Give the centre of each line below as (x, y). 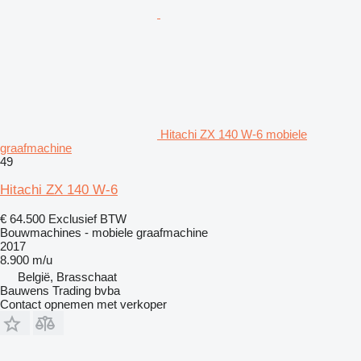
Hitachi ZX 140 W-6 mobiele (234, 134)
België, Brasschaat (67, 276)
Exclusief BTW (87, 218)
